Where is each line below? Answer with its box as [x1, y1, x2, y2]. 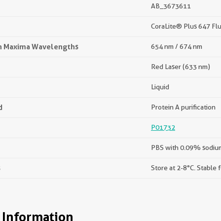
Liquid [151, 83, 169, 91]
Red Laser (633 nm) [151, 63, 210, 71]
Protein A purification [151, 103, 216, 111]
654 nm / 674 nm [151, 42, 202, 50]
